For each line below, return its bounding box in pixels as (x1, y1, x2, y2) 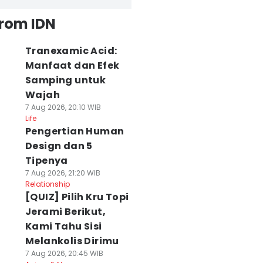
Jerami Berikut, (25, 205, 106, 218)
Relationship (25, 179, 70, 189)
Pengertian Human (25, 124, 124, 138)
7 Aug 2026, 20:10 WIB (25, 102, 101, 112)
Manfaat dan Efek (25, 59, 120, 72)
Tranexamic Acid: (25, 44, 117, 58)
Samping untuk (25, 73, 106, 87)
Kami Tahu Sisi (25, 220, 102, 233)
